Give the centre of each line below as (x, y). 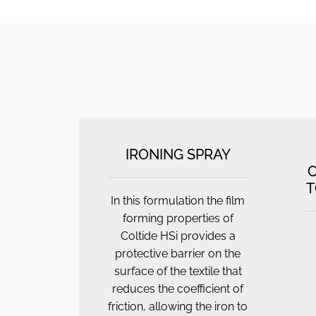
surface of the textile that (178, 271)
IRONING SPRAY (178, 154)
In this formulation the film (178, 201)
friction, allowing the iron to (178, 306)
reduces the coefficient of (178, 289)
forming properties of (178, 218)
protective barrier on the (178, 254)
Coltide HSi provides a (178, 236)
